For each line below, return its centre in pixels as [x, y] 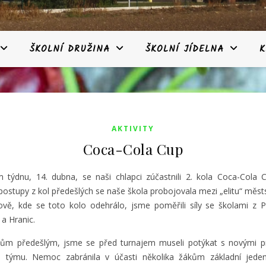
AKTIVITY [133, 129]
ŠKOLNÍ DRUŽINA [70, 49]
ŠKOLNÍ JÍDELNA [185, 49]
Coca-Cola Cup [133, 149]
